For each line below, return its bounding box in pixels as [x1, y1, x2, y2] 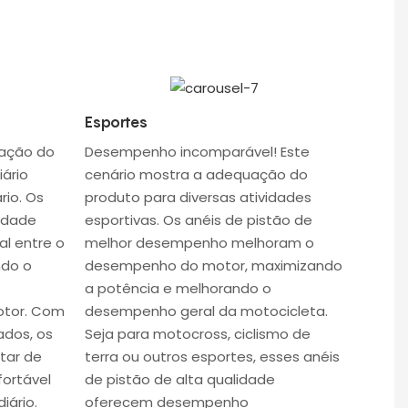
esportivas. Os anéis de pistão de [84, 209, 312, 229]
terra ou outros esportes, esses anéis [84, 346, 340, 366]
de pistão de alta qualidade [84, 369, 275, 389]
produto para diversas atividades [84, 187, 311, 207]
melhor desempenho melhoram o [84, 232, 314, 252]
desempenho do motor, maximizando [84, 255, 342, 275]
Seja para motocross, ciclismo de [84, 323, 311, 343]
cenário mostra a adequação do [84, 164, 308, 184]
